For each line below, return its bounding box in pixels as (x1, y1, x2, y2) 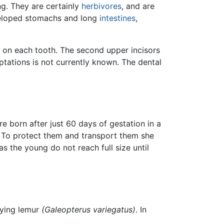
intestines (99, 13, 135, 23)
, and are (121, 1, 154, 11)
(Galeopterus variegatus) (41, 204, 135, 214)
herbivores (81, 1, 121, 11)
